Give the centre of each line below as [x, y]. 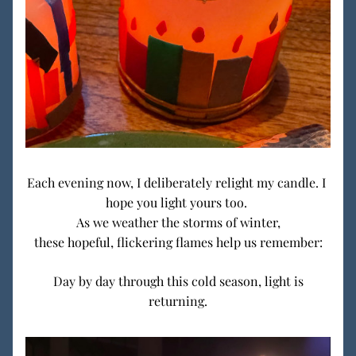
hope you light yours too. [178, 202]
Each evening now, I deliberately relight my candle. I [176, 182]
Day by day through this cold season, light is [176, 281]
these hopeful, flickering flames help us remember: [178, 242]
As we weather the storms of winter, [178, 222]
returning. [178, 301]
